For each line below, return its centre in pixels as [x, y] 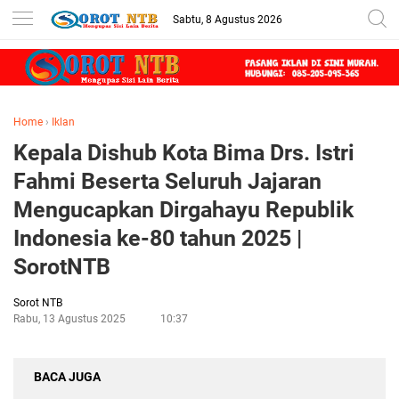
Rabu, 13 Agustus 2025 [69, 319]
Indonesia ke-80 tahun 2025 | [158, 239]
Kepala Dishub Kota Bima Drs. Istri [184, 153]
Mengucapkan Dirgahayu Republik [183, 210]
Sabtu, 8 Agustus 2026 [228, 20]
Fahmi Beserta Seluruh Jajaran [167, 182]
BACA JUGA [67, 377]
